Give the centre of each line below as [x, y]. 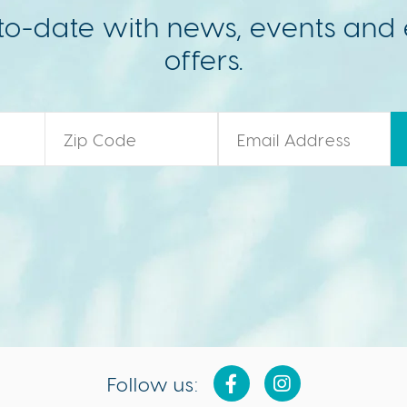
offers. [203, 60]
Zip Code [79, 121]
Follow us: [153, 383]
